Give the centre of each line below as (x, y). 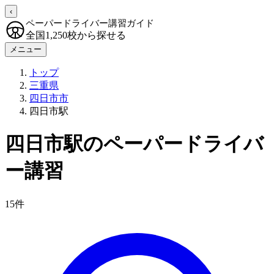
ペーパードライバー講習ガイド (90, 23)
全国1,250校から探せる (76, 35)
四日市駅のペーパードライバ (134, 144)
